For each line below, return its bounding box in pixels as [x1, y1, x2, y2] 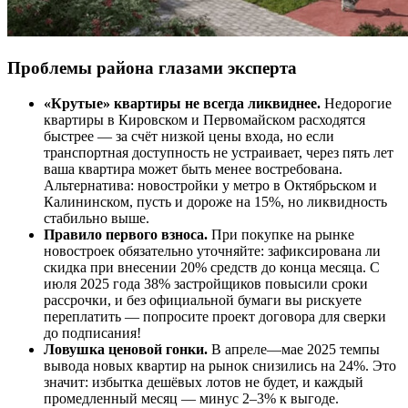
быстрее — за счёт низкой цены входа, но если [44, 127, 334, 144]
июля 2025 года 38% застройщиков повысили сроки [44, 275, 368, 291]
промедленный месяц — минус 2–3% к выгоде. [44, 390, 339, 406]
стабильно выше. [44, 209, 149, 226]
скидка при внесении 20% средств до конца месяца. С [44, 259, 380, 275]
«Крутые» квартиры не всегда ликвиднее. [44, 95, 321, 111]
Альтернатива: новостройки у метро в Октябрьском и [44, 177, 377, 193]
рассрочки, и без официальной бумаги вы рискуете [44, 291, 362, 308]
